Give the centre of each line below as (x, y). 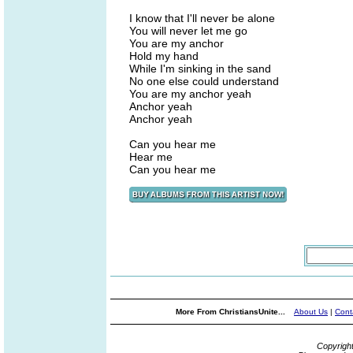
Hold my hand (164, 56)
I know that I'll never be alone (202, 18)
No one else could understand (204, 81)
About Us (311, 312)
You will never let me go (188, 31)
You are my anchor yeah (190, 94)
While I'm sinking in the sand (200, 69)
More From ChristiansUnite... (232, 312)
